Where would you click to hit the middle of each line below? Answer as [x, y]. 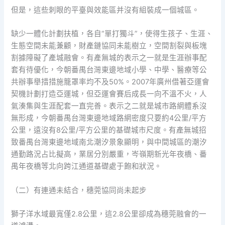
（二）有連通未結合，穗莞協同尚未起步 [79, 190]
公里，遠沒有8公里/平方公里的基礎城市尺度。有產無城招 [109, 130]
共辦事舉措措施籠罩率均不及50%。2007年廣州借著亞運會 [110, 82]
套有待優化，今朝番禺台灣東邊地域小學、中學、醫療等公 [109, 70]
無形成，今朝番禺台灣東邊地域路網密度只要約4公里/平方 [109, 118]
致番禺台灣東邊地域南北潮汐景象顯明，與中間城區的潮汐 [109, 142]
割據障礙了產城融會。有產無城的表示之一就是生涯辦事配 [109, 58]
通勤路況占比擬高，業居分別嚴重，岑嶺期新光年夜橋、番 [109, 154]
